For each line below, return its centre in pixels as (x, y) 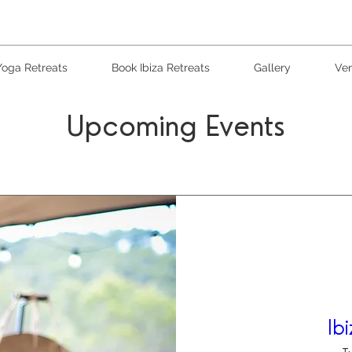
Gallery (272, 68)
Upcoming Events (176, 126)
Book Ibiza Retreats (161, 68)
